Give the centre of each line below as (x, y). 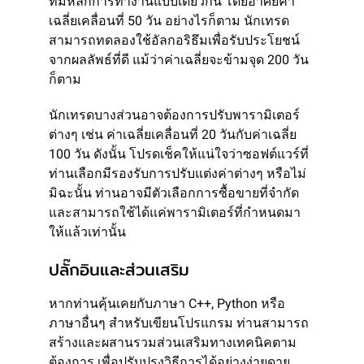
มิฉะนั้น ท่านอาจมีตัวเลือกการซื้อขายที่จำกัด (174, 193)
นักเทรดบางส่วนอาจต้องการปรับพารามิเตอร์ (174, 115)
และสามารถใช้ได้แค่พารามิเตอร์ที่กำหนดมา (175, 213)
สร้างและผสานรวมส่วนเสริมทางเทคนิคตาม (173, 343)
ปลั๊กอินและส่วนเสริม (119, 270)
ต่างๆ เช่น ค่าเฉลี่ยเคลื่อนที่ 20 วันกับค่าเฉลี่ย (173, 135)
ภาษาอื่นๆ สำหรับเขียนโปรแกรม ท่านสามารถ (179, 323)
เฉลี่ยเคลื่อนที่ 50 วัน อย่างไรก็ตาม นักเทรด (169, 21)
